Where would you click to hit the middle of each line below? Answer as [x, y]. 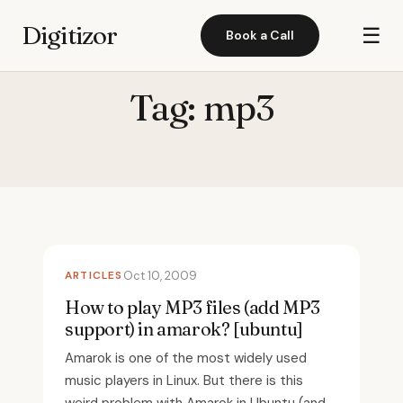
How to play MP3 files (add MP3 [193, 307]
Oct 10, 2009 [160, 276]
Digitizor [70, 35]
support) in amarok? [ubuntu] [184, 329]
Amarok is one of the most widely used [186, 358]
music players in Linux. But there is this [184, 381]
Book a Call [260, 35]
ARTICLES [94, 275]
